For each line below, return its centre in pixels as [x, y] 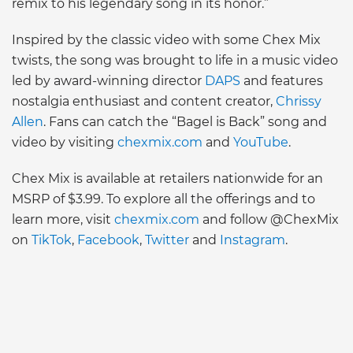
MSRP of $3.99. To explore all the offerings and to [163, 199]
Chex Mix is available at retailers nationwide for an [167, 178]
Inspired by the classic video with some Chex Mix [166, 39]
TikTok [52, 240]
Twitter [167, 240]
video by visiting [65, 142]
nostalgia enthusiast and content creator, [144, 101]
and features [282, 80]
